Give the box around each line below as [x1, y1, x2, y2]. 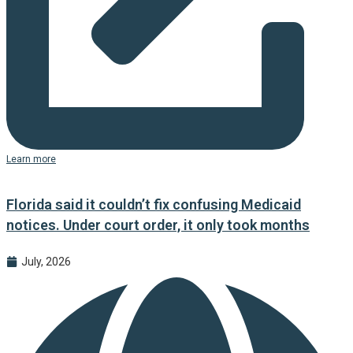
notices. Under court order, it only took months [6, 216, 310, 233]
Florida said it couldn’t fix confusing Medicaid [6, 195, 301, 213]
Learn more [6, 153, 56, 165]
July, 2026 [21, 255, 71, 268]
